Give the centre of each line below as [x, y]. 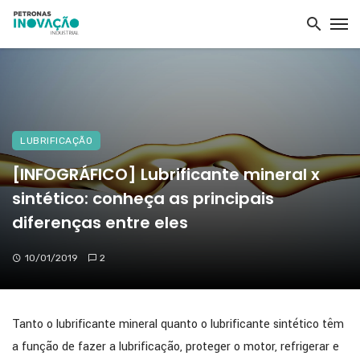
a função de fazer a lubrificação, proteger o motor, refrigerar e [176, 347]
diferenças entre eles [100, 223]
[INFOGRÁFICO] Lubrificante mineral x [166, 174]
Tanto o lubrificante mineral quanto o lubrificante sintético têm [178, 324]
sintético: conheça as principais [143, 198]
